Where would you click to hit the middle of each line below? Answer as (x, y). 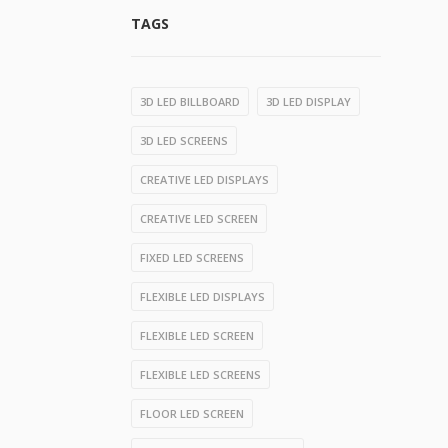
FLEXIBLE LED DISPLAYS (202, 296)
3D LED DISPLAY (308, 101)
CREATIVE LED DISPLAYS (204, 179)
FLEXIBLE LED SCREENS (200, 374)
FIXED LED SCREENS (192, 257)
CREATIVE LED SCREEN (199, 218)
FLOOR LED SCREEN (192, 413)
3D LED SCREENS (184, 140)
